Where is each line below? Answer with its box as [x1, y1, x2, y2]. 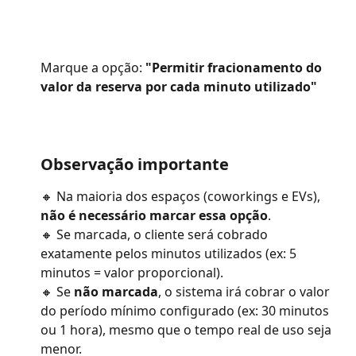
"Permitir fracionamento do [145, 58, 325, 76]
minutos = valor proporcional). [41, 263, 223, 281]
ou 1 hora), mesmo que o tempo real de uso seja [41, 320, 335, 339]
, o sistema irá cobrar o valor [158, 282, 333, 300]
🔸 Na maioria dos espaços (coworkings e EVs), [41, 187, 323, 205]
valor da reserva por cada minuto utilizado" [41, 77, 317, 95]
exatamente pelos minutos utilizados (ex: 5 [41, 244, 300, 262]
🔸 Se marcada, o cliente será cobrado [41, 225, 271, 243]
